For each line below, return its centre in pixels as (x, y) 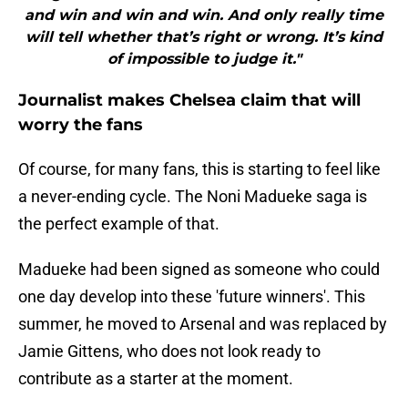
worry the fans (81, 125)
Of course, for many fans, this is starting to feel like (199, 169)
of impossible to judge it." (204, 59)
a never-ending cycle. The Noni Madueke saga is (193, 197)
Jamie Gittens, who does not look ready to (169, 352)
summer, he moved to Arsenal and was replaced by (203, 324)
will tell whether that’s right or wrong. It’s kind (204, 37)
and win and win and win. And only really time (204, 15)
